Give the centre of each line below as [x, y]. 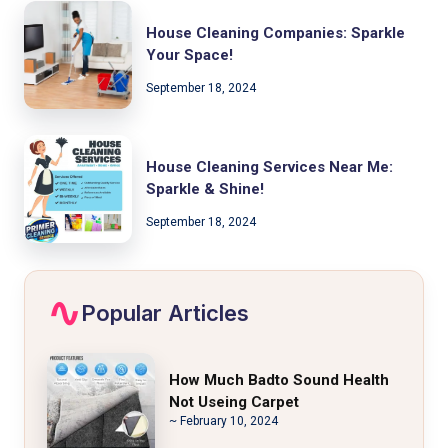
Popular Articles [165, 312]
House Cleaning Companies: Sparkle [275, 32]
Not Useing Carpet [234, 401]
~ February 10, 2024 [223, 420]
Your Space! [189, 54]
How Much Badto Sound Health [279, 379]
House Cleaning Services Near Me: [269, 166]
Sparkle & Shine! [205, 188]
